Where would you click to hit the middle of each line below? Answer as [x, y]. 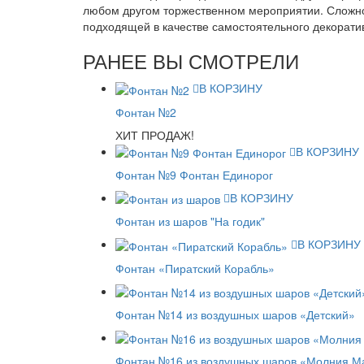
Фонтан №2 [146, 112]
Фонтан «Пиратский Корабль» [195, 268]
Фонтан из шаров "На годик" [190, 221]
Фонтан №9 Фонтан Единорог [194, 174]
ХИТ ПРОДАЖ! [155, 134]
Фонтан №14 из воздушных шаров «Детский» [235, 314]
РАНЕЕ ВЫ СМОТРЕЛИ [191, 61]
